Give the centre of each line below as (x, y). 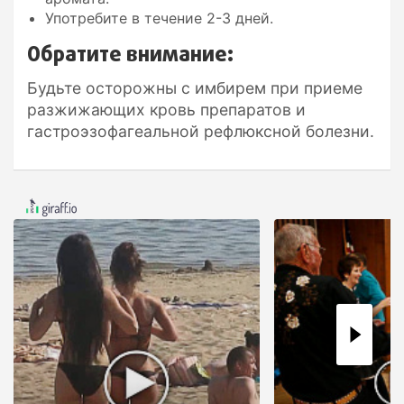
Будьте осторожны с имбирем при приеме (195, 87)
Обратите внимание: (130, 55)
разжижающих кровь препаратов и (166, 109)
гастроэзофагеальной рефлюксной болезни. (201, 131)
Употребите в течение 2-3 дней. (159, 18)
